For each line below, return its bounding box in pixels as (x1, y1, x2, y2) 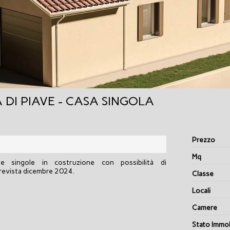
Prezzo (192, 136, 215, 145)
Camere (192, 203, 217, 213)
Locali (192, 186, 210, 196)
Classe (192, 169, 214, 179)
